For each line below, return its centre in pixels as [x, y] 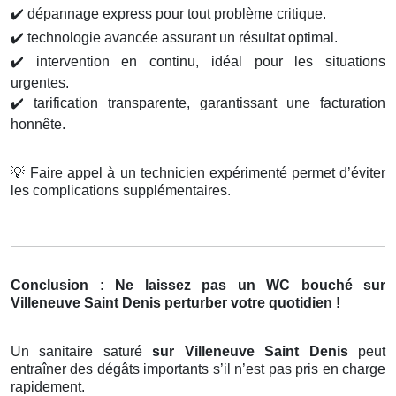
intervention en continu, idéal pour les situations [205, 62]
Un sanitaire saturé [82, 352]
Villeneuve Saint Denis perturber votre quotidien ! [175, 303]
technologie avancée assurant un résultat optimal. [181, 38]
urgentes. [40, 83]
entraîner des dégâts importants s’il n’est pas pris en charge [198, 369]
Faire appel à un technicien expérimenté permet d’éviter [206, 173]
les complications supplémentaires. [121, 191]
